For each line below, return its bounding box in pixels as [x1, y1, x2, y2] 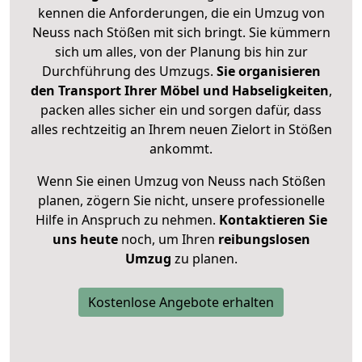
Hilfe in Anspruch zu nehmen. [35, 211, 219, 229]
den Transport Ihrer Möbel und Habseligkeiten [30, 82, 329, 100]
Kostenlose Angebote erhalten [88, 293, 274, 312]
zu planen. [170, 250, 238, 268]
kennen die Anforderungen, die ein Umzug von [37, 4, 325, 23]
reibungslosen [217, 230, 310, 249]
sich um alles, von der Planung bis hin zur [54, 43, 308, 61]
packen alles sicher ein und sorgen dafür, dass [40, 101, 322, 120]
